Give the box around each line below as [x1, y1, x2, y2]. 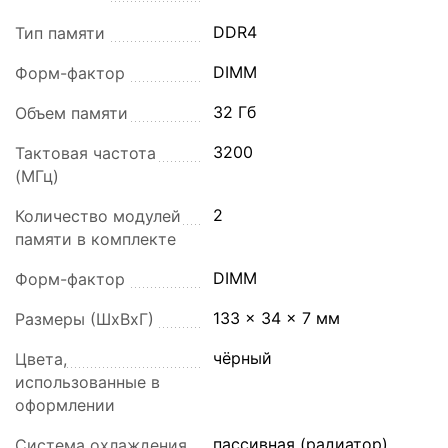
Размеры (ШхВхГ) [15, 309, 154, 330]
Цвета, [15, 349, 67, 370]
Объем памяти [15, 103, 128, 124]
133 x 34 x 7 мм [213, 308, 341, 329]
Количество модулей [15, 206, 181, 227]
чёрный [213, 348, 273, 369]
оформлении [15, 395, 115, 416]
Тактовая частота [15, 143, 156, 164]
